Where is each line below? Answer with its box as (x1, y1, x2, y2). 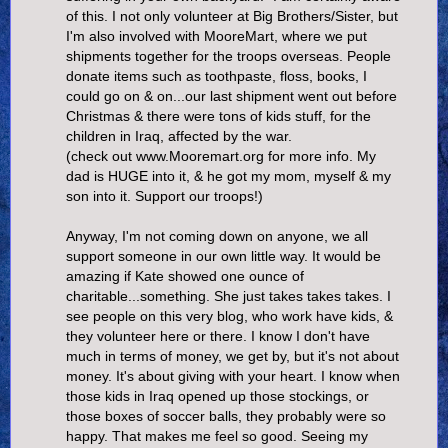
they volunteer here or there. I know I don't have (66, 327, 370, 344)
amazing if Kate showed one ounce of (66, 267, 304, 284)
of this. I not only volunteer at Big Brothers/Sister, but (66, 7, 398, 24)
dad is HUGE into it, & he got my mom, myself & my (66, 167, 391, 184)
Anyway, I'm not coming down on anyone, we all (66, 227, 368, 244)
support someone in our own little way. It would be (66, 247, 381, 264)
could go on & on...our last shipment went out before (66, 87, 397, 104)
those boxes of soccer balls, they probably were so (66, 407, 386, 424)
